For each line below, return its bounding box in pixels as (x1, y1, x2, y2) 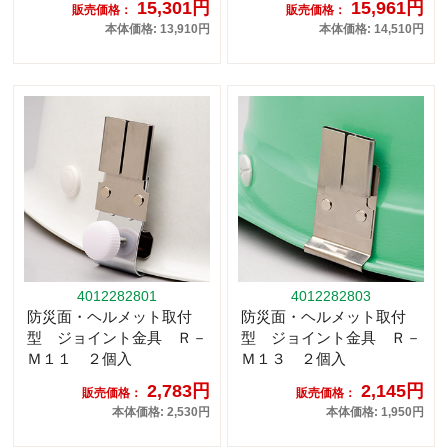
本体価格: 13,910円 (105, 22, 210, 37)
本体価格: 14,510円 (319, 22, 424, 37)
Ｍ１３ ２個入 (241, 350, 346, 368)
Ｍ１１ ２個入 (27, 350, 132, 368)
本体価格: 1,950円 (326, 405, 424, 420)
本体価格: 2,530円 (112, 405, 210, 420)
